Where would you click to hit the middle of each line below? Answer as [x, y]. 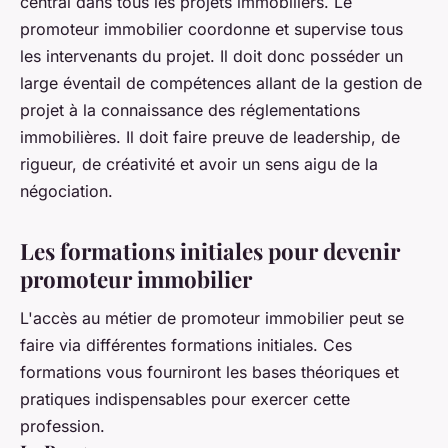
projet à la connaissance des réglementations [190, 109]
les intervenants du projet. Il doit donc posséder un [211, 55]
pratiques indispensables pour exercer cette [185, 399]
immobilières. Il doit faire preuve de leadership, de [210, 136]
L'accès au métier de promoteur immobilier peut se [212, 318]
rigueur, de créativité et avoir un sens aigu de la [199, 163]
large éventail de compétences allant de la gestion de [221, 82]
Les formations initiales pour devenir [210, 250]
